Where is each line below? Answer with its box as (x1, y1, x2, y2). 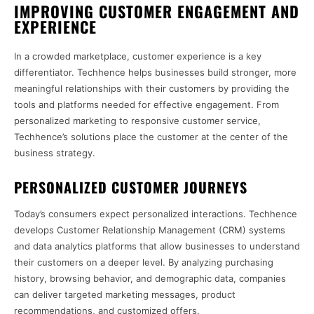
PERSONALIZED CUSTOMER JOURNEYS (14, 177, 247, 198)
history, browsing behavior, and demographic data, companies (14, 273, 286, 285)
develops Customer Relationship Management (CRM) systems (14, 224, 285, 236)
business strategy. (14, 147, 95, 159)
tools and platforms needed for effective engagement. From (14, 99, 279, 111)
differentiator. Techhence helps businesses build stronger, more (14, 67, 296, 78)
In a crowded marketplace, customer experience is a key (14, 50, 261, 62)
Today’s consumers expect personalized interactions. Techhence (14, 208, 297, 220)
